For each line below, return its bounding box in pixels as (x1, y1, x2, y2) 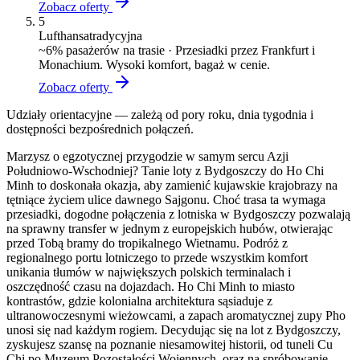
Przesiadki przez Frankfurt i (175, 43, 315, 58)
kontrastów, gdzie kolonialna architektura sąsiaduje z (6, 294, 272, 309)
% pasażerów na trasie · (52, 43, 175, 58)
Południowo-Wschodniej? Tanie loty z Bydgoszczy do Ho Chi (6, 164, 324, 178)
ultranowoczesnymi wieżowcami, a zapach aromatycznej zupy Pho (6, 309, 346, 323)
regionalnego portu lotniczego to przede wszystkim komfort (6, 251, 308, 265)
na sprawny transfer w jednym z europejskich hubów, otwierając (6, 222, 333, 236)
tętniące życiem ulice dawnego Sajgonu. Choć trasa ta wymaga (6, 193, 325, 207)
